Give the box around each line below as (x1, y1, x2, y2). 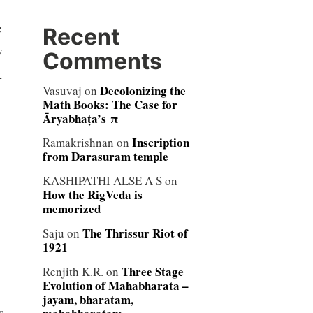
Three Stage (121, 263, 184, 280)
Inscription (131, 133, 189, 152)
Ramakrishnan (42, 134, 114, 151)
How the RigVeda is (42, 186, 143, 204)
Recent (42, 22, 119, 50)
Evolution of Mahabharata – (42, 277, 189, 294)
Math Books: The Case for (42, 95, 177, 113)
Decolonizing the (99, 81, 186, 99)
